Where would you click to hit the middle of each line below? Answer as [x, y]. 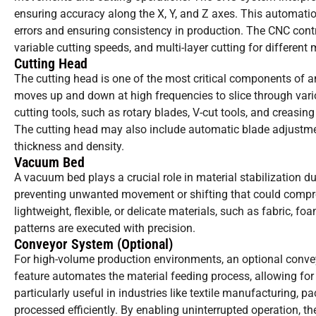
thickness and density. [69, 147]
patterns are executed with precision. [105, 229]
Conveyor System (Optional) [93, 244]
